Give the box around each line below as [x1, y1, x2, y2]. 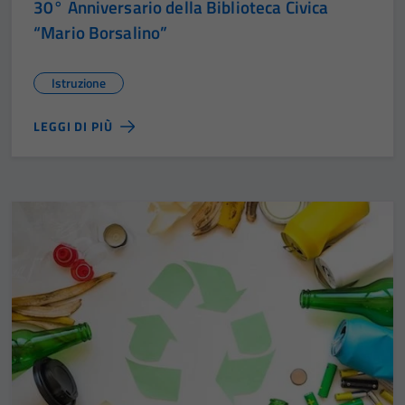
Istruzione [52, 72, 106, 92]
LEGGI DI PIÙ [33, 116, 113, 136]
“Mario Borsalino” [33, 18, 168, 45]
